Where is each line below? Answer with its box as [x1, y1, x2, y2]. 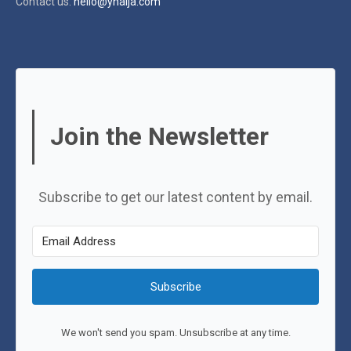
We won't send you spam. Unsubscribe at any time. [60, 327, 291, 338]
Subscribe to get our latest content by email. [38, 189, 313, 205]
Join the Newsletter [50, 121, 269, 151]
